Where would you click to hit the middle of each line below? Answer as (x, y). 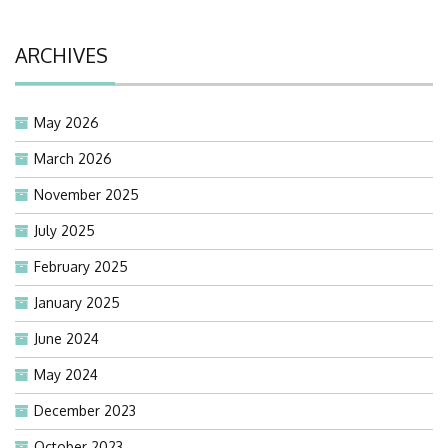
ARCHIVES (61, 55)
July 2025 (64, 231)
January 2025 (77, 303)
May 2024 (66, 375)
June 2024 (66, 339)
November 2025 (86, 195)
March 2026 (73, 159)
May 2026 (66, 123)
